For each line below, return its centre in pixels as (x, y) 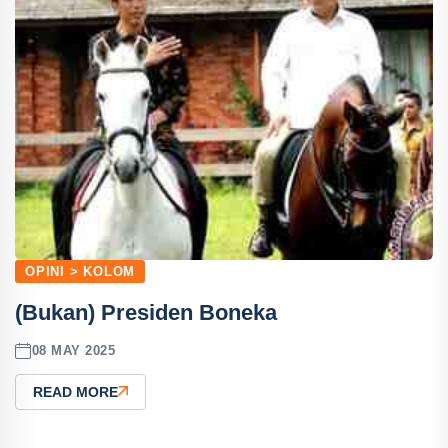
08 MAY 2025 (73, 351)
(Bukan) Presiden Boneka (146, 312)
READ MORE (75, 391)
